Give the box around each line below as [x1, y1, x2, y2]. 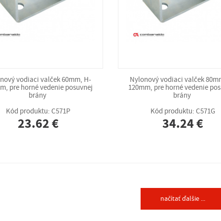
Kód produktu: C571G [150, 107, 215, 116]
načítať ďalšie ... [160, 194, 205, 203]
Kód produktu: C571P [6, 107, 71, 116]
